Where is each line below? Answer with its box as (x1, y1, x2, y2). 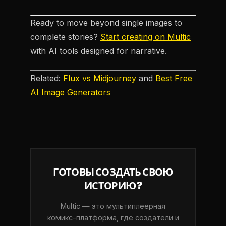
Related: (30, 73, 63, 83)
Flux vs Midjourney (63, 73, 136, 83)
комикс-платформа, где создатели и (47, 213, 179, 222)
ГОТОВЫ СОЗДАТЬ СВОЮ (53, 167, 173, 178)
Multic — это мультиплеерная (61, 202, 165, 210)
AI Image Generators (30, 87, 110, 97)
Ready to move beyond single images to (30, 18, 182, 28)
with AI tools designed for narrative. (30, 46, 167, 56)
